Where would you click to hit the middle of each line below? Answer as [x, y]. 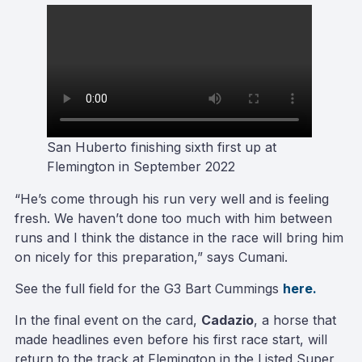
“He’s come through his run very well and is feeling [172, 199]
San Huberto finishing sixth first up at [162, 147]
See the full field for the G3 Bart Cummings [149, 288]
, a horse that [295, 320]
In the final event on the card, [108, 320]
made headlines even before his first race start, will [171, 339]
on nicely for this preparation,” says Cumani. [151, 257]
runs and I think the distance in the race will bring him [179, 238]
